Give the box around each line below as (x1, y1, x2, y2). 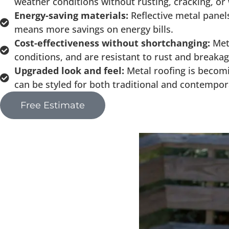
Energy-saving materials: (14, 9, 131, 21)
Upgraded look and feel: (14, 64, 127, 77)
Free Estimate (20, 99, 85, 111)
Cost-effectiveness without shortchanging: (14, 36, 213, 49)
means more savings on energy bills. (14, 22, 173, 35)
